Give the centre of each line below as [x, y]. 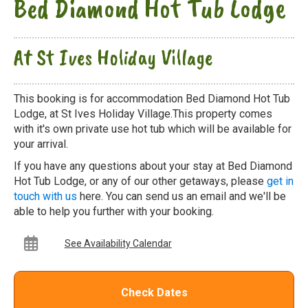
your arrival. [41, 144]
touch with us [45, 196]
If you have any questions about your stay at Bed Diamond [153, 166]
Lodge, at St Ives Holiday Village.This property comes [143, 113]
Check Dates [154, 292]
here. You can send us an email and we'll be [181, 196]
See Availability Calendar [118, 243]
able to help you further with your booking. [114, 211]
